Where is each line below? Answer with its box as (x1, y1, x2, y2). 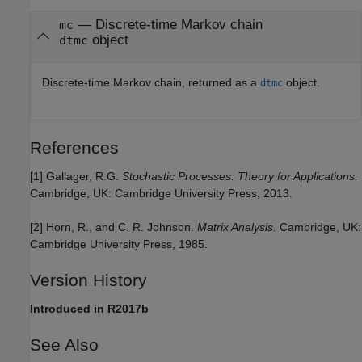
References (30, 137, 119, 157)
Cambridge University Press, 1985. (30, 238, 208, 251)
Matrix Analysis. (197, 221, 276, 234)
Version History (30, 271, 147, 290)
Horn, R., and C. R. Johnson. (46, 221, 197, 234)
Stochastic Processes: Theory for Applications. (122, 170, 358, 183)
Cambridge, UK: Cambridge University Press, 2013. (30, 187, 293, 200)
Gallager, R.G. (46, 170, 122, 183)
